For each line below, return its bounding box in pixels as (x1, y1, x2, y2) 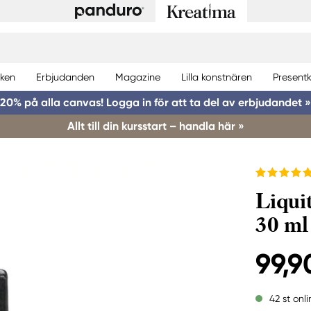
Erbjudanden (36, 71, 94, 83)
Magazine (115, 71, 160, 83)
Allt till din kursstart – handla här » (67, 119, 244, 133)
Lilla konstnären (181, 71, 252, 83)
